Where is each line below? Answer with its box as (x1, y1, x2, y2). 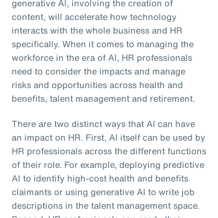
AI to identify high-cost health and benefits (12, 171, 188, 184)
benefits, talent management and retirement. (12, 91, 195, 105)
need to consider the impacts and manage (12, 64, 185, 77)
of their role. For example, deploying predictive (12, 158, 204, 171)
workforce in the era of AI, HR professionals (12, 51, 192, 64)
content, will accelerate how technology (12, 10, 177, 23)
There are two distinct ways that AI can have (12, 117, 195, 130)
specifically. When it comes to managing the (12, 37, 194, 50)
